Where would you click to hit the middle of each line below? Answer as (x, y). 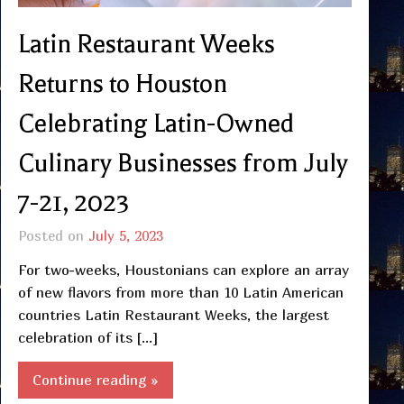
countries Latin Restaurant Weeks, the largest (173, 314)
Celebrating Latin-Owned (156, 123)
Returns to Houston (122, 83)
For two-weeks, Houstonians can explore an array (183, 269)
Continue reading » (95, 379)
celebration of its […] (87, 337)
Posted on (53, 235)
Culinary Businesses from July (183, 163)
